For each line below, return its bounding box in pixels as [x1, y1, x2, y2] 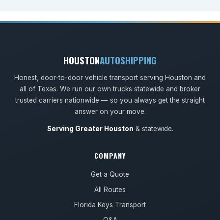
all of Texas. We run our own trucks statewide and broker [20, 85, 200, 93]
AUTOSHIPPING [100, 53, 157, 67]
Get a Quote [91, 170, 129, 179]
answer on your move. [74, 108, 146, 116]
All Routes [94, 186, 126, 194]
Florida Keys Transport [74, 201, 146, 209]
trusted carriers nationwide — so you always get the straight [15, 96, 205, 105]
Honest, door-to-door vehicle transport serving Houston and [14, 74, 206, 82]
